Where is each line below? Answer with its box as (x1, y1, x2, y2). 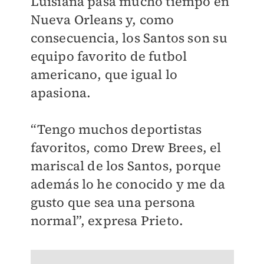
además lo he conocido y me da (30, 175, 226, 193)
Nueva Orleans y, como (30, 11, 174, 28)
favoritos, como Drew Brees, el (30, 138, 222, 156)
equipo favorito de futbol (30, 47, 187, 65)
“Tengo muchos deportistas (30, 120, 202, 138)
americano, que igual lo (30, 65, 178, 83)
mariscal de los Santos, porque (30, 157, 222, 174)
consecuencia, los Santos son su (30, 29, 227, 47)
